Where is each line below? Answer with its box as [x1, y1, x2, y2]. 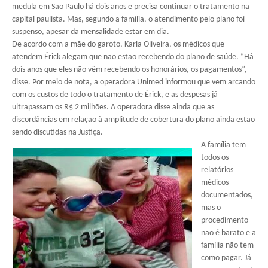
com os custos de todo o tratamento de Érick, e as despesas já [12, 90, 218, 99]
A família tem [201, 141, 246, 150]
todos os [201, 153, 229, 162]
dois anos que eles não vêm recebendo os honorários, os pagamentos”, [12, 65, 247, 74]
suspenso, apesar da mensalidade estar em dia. [12, 28, 169, 36]
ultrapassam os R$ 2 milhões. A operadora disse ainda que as [12, 103, 214, 112]
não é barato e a [201, 229, 256, 237]
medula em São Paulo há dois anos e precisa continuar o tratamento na [12, 2, 249, 11]
